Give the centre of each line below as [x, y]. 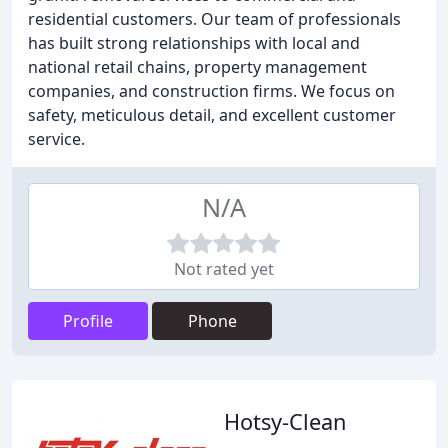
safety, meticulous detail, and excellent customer [212, 115]
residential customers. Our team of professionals [214, 19]
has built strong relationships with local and [194, 43]
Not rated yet [224, 269]
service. [56, 139]
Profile [88, 321]
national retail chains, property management [197, 67]
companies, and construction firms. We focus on [211, 91]
